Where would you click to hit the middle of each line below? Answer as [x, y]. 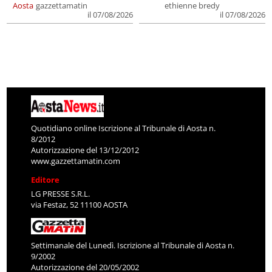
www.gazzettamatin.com [76, 161]
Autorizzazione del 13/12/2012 [85, 150]
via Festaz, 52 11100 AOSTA [80, 205]
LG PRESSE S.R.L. [61, 194]
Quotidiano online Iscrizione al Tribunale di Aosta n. [124, 128]
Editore [46, 180]
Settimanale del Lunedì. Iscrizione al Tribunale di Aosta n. [133, 246]
